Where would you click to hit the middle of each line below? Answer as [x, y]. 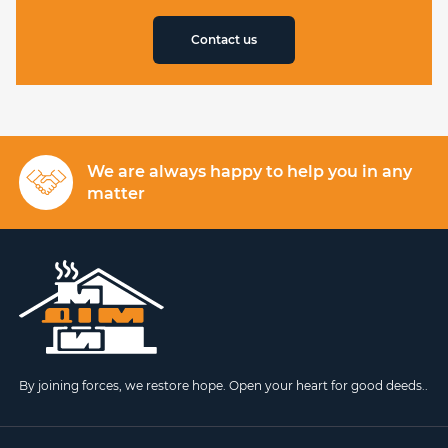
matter [116, 193]
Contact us [223, 40]
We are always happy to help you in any [250, 171]
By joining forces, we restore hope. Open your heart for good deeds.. [224, 386]
